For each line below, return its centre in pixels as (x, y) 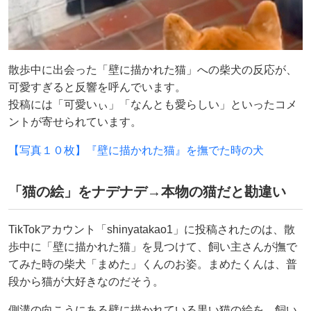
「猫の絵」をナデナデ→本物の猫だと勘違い (147, 191)
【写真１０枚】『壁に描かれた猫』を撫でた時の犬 (136, 150)
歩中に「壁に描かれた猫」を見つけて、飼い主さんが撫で (153, 246)
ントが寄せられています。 (75, 121)
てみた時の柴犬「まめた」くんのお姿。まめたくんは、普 (153, 264)
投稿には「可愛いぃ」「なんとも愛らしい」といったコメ (153, 104)
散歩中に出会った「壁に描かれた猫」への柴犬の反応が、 (153, 69)
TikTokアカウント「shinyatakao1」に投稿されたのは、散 (152, 229)
